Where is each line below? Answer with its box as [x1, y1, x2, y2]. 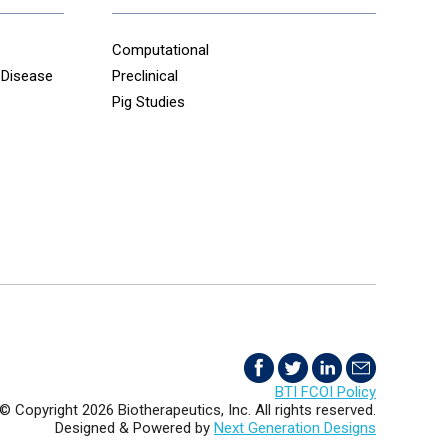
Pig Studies [112, 93, 185, 111]
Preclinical [112, 67, 178, 85]
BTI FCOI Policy [275, 382, 376, 401]
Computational [112, 41, 209, 59]
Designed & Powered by [55, 418, 214, 437]
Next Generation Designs [214, 418, 376, 437]
